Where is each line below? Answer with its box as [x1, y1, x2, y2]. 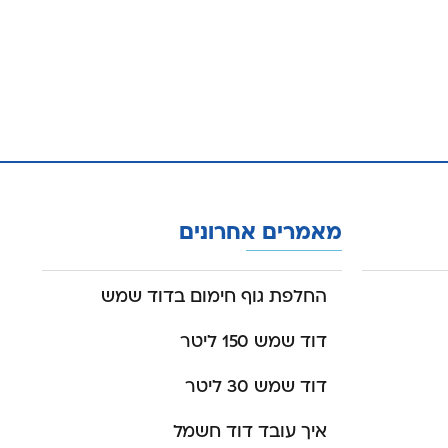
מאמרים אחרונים [179, 218, 342, 248]
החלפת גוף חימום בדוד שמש [101, 285, 327, 309]
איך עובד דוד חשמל [173, 420, 327, 444]
